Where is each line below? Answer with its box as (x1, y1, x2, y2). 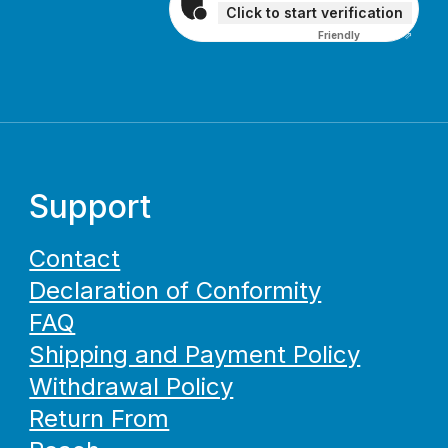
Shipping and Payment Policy (29, 340, 361, 369)
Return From (29, 404, 170, 433)
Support (29, 187, 152, 226)
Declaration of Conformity (29, 276, 322, 305)
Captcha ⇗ (359, 29, 412, 41)
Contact (29, 244, 121, 273)
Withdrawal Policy (29, 372, 234, 401)
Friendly (317, 29, 360, 41)
